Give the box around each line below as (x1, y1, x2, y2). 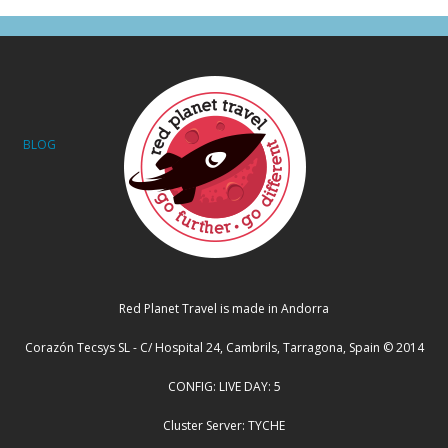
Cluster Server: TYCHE (163, 417, 285, 434)
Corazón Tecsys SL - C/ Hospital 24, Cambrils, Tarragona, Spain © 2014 (24, 339, 424, 356)
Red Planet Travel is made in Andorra (119, 300, 329, 317)
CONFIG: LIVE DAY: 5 (167, 378, 281, 395)
